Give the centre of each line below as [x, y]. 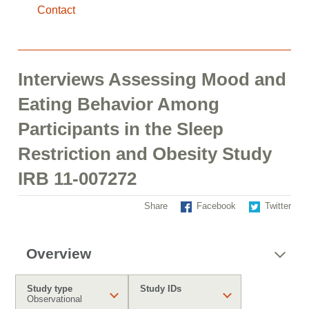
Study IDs [161, 289]
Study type [50, 289]
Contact [56, 10]
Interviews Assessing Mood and [152, 79]
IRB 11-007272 [77, 179]
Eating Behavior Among [119, 104]
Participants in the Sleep [121, 129]
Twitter [278, 206]
